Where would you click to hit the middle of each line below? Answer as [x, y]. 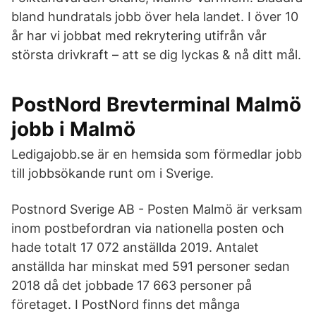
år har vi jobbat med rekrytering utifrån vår [139, 36]
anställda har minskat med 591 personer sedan [151, 266]
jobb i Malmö [73, 129]
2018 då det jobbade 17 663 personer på [132, 285]
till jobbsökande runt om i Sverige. [113, 173]
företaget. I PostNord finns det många [126, 304]
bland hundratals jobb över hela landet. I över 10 [155, 17]
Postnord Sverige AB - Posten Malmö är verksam [157, 209]
